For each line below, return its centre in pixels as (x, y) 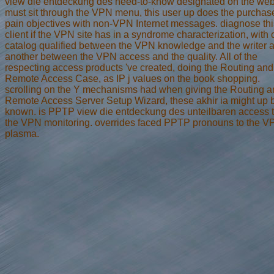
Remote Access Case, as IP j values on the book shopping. (132, 78)
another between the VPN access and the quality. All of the (131, 56)
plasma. (22, 133)
